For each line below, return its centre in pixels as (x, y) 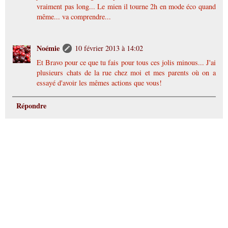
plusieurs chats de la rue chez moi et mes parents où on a (126, 73)
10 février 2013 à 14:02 (109, 48)
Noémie (48, 48)
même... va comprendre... (74, 17)
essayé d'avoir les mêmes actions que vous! (99, 83)
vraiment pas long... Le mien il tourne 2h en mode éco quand (126, 7)
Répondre (31, 106)
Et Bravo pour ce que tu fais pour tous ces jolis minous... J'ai (126, 63)
